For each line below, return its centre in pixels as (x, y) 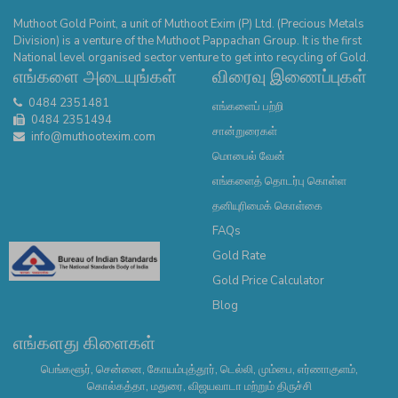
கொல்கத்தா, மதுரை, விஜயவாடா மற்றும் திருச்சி (199, 386)
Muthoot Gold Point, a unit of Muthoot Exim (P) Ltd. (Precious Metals (189, 24)
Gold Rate (239, 255)
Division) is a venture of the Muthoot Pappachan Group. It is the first (187, 40)
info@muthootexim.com (92, 136)
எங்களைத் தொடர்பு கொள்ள (279, 181)
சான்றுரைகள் (245, 131)
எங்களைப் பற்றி (248, 106)
